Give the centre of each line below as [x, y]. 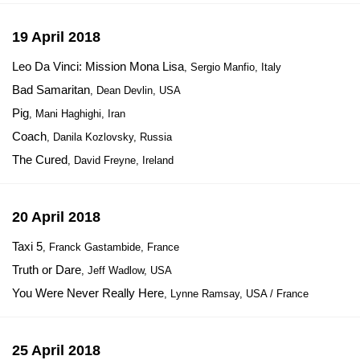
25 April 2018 [56, 350]
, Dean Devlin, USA [135, 90]
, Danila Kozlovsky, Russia [109, 137]
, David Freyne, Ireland [121, 160]
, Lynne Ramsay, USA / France [236, 294]
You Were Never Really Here [88, 293]
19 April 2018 [56, 37]
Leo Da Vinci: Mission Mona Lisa [98, 66]
